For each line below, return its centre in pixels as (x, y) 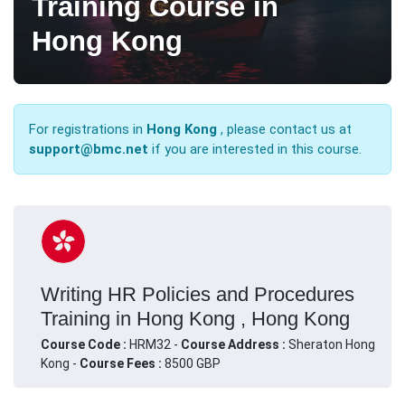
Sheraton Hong (332, 344)
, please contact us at (284, 129)
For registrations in (88, 129)
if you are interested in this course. (257, 149)
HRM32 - (155, 344)
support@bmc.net (89, 149)
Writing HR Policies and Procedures (198, 294)
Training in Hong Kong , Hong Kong (195, 318)
